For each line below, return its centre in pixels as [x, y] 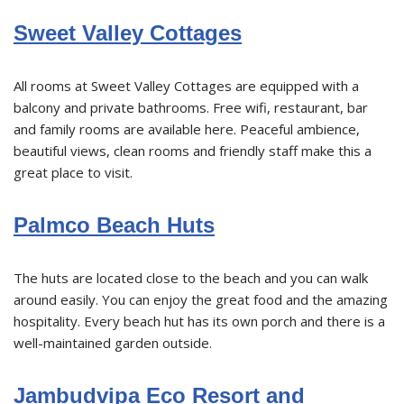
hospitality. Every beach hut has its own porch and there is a [199, 321]
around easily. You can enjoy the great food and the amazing [201, 299]
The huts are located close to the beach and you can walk [191, 277]
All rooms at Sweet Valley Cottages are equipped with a [186, 85]
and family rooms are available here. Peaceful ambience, [187, 129]
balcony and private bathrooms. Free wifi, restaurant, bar [191, 107]
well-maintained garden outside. [113, 342]
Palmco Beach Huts [114, 225]
